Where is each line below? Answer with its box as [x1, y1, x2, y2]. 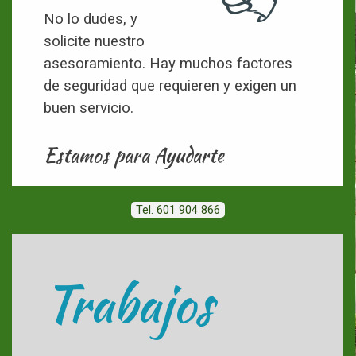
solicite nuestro [44, 32, 145, 50]
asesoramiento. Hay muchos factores [44, 54, 292, 72]
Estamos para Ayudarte [44, 141, 224, 169]
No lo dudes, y [44, 10, 137, 28]
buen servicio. [44, 99, 133, 117]
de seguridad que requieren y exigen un [44, 76, 296, 95]
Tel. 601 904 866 [135, 202, 220, 217]
